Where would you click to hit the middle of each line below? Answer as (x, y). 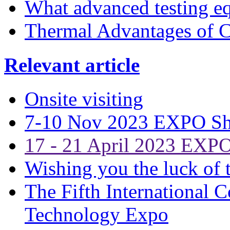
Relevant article (72, 65)
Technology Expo (97, 214)
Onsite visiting (84, 99)
